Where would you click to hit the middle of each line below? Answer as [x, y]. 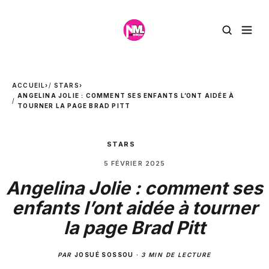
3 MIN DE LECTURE [176, 255]
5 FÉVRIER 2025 [134, 163]
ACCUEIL [29, 85]
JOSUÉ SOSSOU [104, 255]
